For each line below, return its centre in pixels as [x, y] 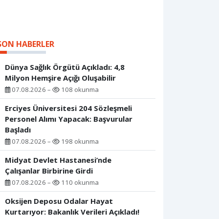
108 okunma [79, 90]
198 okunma [79, 142]
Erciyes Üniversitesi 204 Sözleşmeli [68, 108]
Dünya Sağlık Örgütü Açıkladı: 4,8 [65, 67]
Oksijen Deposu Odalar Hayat [59, 201]
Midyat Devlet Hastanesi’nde [58, 160]
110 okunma [79, 183]
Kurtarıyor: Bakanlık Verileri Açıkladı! [72, 212]
